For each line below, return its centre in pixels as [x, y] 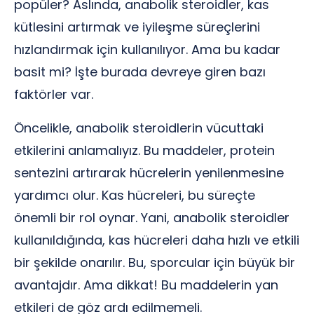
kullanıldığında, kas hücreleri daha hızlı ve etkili [157, 240]
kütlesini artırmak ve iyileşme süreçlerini [137, 27]
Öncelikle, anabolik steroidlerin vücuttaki [139, 128]
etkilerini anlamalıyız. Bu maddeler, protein [144, 150]
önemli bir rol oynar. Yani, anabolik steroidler [152, 218]
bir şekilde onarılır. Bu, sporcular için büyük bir [155, 262]
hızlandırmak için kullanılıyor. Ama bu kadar [147, 49]
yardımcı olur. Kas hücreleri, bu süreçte [135, 195]
